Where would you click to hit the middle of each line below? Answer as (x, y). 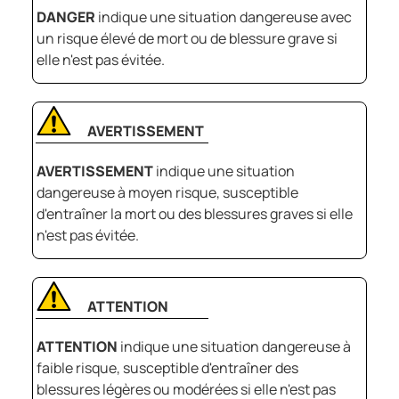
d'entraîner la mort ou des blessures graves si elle (195, 214)
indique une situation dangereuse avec (224, 17)
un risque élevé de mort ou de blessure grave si (187, 39)
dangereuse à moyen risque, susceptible (167, 193)
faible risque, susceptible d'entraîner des (167, 368)
